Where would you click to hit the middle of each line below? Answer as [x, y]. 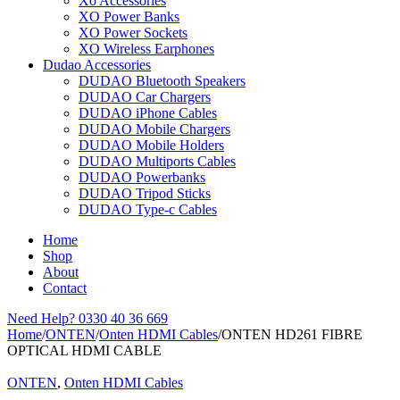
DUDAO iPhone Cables [148, 113]
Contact [65, 288]
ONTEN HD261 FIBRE [292, 334]
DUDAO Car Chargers [145, 97]
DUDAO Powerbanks [142, 177]
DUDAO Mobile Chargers [154, 129]
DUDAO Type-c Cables [148, 209]
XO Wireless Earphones [146, 49]
